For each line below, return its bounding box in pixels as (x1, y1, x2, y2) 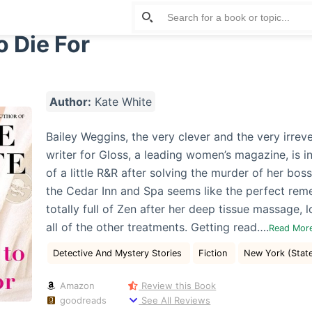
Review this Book (139, 279, 217, 291)
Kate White (91, 94, 152, 109)
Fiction (198, 247, 230, 258)
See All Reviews (139, 294, 211, 306)
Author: (49, 94, 91, 109)
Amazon (57, 279, 95, 291)
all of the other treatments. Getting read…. (45, 219, 269, 234)
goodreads (57, 294, 107, 306)
